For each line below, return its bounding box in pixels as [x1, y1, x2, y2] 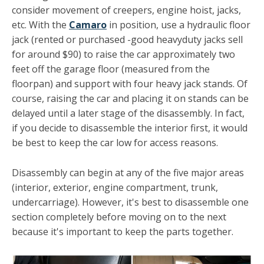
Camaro [69, 18, 107, 32]
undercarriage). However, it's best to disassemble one [12, 195, 249, 209]
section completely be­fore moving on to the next [12, 210, 226, 223]
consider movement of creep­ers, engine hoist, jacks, [12, 4, 241, 17]
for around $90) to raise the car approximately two [12, 48, 235, 61]
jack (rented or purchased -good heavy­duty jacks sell [12, 33, 243, 47]
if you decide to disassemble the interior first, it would [12, 121, 247, 135]
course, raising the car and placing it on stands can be [12, 92, 249, 105]
